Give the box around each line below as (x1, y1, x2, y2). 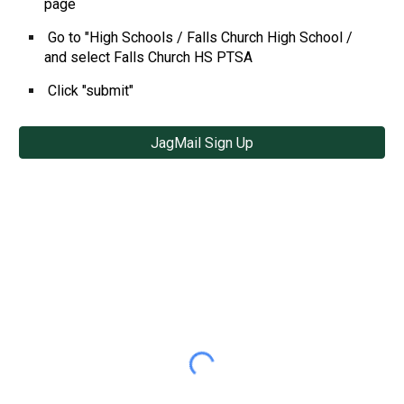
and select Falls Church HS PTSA (44, 48, 253, 66)
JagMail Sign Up (151, 133, 253, 151)
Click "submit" (48, 81, 134, 99)
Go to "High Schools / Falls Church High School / (48, 28, 353, 46)
